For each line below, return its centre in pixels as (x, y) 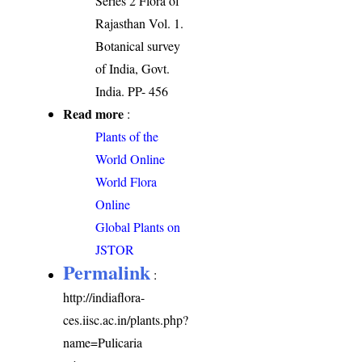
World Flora (126, 182)
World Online (130, 159)
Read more (94, 114)
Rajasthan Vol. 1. (140, 23)
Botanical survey (138, 46)
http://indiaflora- (104, 297)
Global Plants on (138, 227)
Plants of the (127, 137)
